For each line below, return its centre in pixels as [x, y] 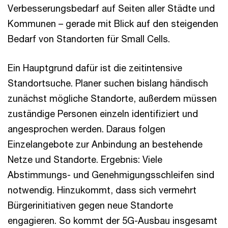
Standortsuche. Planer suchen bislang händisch [108, 83]
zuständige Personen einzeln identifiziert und [103, 114]
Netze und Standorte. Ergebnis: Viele [85, 160]
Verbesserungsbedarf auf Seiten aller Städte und [111, 8]
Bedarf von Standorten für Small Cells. [89, 39]
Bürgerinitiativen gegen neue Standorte [90, 205]
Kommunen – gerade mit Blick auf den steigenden [113, 24]
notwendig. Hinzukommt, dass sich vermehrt [102, 190]
